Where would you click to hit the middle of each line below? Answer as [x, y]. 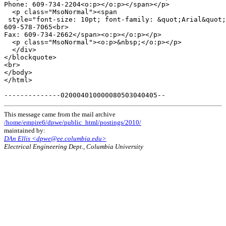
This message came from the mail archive [60, 115]
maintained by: [25, 131]
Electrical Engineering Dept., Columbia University [74, 147]
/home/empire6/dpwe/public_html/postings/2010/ [73, 123]
